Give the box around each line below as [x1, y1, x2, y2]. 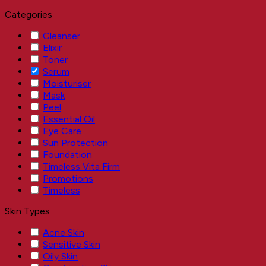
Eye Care [43, 125, 81, 137]
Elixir [43, 42, 62, 53]
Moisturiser [43, 77, 91, 89]
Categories [5, 8, 52, 20]
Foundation [43, 148, 92, 160]
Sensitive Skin [43, 238, 100, 250]
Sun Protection [43, 137, 108, 148]
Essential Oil [43, 113, 95, 125]
